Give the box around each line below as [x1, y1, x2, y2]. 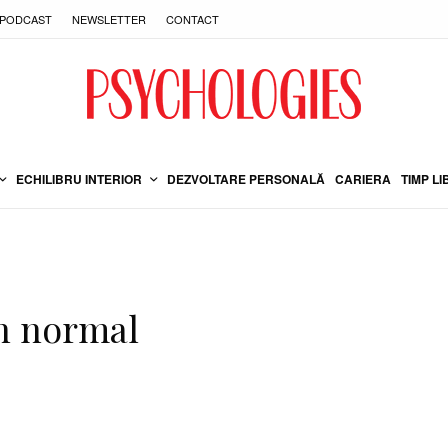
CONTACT [166, 10, 219, 27]
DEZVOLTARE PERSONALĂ [167, 169, 325, 188]
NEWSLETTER [72, 10, 146, 27]
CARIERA [335, 169, 391, 188]
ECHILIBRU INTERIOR [16, 169, 142, 188]
